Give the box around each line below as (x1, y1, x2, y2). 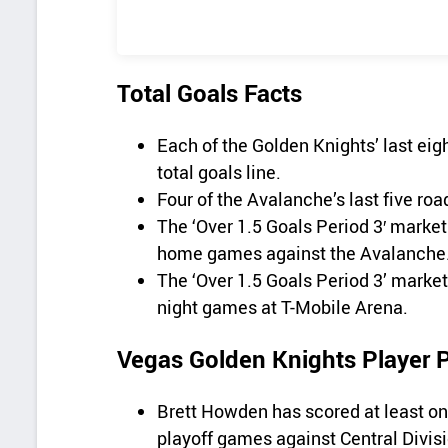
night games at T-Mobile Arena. (157, 294, 409, 319)
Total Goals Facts (117, 76, 303, 110)
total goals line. (157, 159, 282, 184)
